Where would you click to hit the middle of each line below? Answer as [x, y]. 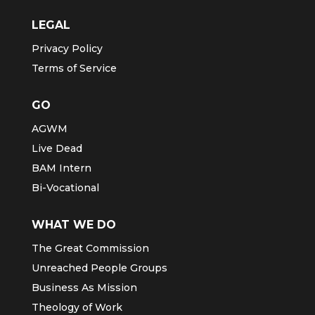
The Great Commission [90, 248]
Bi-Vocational [65, 187]
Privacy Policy [67, 48]
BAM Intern [61, 168]
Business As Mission [84, 287]
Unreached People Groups [99, 268]
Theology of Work [77, 307]
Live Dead [57, 148]
